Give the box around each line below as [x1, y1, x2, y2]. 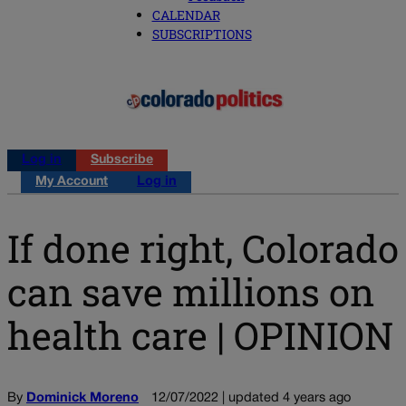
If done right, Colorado [7, 222, 399, 273]
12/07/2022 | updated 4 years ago [151, 391, 351, 404]
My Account [35, 176, 108, 188]
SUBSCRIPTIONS [151, 25, 252, 43]
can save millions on [7, 266, 374, 316]
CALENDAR [151, 6, 220, 24]
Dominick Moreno [26, 391, 139, 404]
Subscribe [91, 154, 153, 167]
